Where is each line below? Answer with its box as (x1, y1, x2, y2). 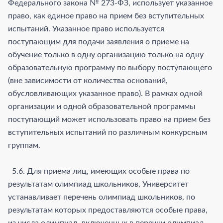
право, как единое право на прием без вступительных (8, 11, 204, 20)
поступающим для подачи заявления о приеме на (8, 37, 189, 46)
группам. (8, 141, 40, 149)
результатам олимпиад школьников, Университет (8, 180, 189, 188)
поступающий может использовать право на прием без (8, 115, 211, 123)
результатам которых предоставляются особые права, (8, 206, 208, 214)
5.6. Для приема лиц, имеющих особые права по (8, 167, 190, 175)
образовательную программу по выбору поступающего (8, 63, 212, 72)
